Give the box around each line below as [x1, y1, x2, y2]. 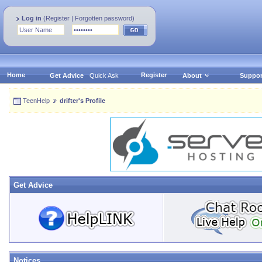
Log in [22, 15, 42, 22]
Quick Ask [89, 72, 119, 79]
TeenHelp [23, 97, 50, 104]
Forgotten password [75, 15, 132, 22]
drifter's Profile [60, 97, 105, 104]
